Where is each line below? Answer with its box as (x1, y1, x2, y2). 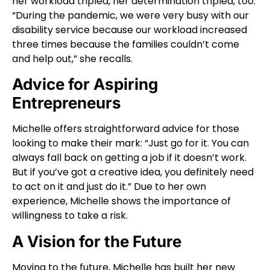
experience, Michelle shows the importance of (12, 194, 231, 209)
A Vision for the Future (12, 231, 181, 251)
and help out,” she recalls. (12, 52, 133, 66)
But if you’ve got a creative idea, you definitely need (12, 165, 254, 180)
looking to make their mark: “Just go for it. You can (12, 136, 249, 151)
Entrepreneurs (12, 93, 121, 113)
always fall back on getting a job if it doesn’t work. (12, 151, 246, 165)
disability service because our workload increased (12, 23, 247, 37)
